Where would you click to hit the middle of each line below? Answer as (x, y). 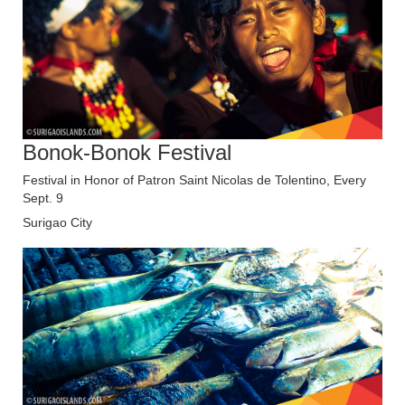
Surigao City (57, 222)
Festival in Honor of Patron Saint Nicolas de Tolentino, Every (194, 179)
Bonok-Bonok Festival (127, 152)
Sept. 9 (43, 198)
